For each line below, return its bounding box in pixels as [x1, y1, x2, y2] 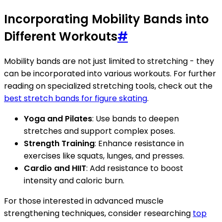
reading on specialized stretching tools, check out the [4, 80, 213, 92]
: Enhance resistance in [95, 138, 184, 150]
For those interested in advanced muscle [4, 195, 164, 207]
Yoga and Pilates [24, 113, 92, 125]
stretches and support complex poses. [24, 125, 175, 137]
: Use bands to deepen [92, 113, 179, 125]
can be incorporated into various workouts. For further [4, 68, 216, 80]
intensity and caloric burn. [24, 175, 124, 187]
